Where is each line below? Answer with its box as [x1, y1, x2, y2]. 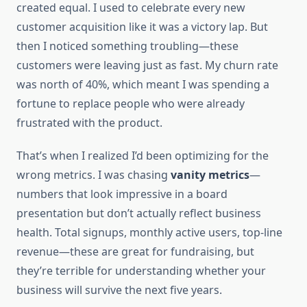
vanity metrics [171, 167, 249, 183]
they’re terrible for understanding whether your [16, 263, 266, 279]
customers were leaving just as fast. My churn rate [16, 58, 278, 73]
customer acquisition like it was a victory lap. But [16, 19, 268, 35]
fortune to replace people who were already [16, 96, 245, 112]
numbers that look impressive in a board [16, 186, 228, 202]
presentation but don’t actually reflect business [16, 206, 261, 221]
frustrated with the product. [16, 115, 162, 131]
